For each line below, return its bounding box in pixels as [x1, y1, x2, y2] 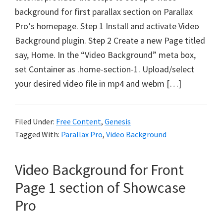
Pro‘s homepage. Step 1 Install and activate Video [15, 20, 199, 32]
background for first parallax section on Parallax [15, 6, 193, 17]
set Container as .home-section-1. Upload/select [15, 63, 194, 75]
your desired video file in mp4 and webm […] [15, 78, 181, 89]
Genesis [105, 116, 131, 126]
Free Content [56, 116, 101, 126]
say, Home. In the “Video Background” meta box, [15, 49, 196, 60]
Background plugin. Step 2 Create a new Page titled [15, 35, 205, 46]
